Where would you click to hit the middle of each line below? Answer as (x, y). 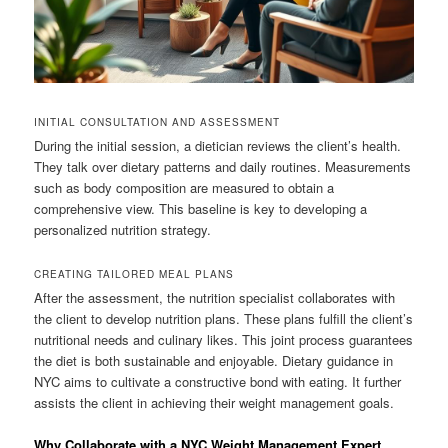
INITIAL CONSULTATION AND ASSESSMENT (157, 121)
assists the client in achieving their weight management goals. (214, 402)
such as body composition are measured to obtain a (184, 187)
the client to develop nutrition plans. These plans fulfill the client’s (224, 318)
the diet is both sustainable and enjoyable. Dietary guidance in (214, 360)
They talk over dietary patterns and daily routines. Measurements (223, 166)
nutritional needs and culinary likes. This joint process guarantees (224, 339)
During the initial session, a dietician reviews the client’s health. (218, 145)
